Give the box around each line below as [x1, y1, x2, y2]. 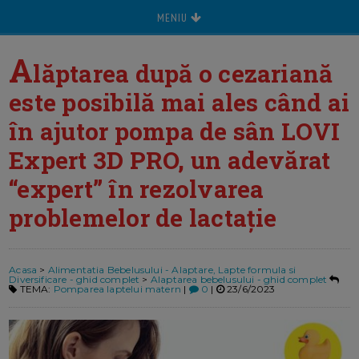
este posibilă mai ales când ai [9, 87, 350, 118]
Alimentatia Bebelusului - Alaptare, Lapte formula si [47, 264, 296, 276]
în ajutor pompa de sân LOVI [9, 115, 341, 147]
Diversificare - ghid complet [9, 273, 140, 286]
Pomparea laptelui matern [53, 283, 181, 296]
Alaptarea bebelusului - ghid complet [150, 273, 328, 286]
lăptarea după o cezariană [33, 58, 333, 89]
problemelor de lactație [9, 202, 277, 233]
